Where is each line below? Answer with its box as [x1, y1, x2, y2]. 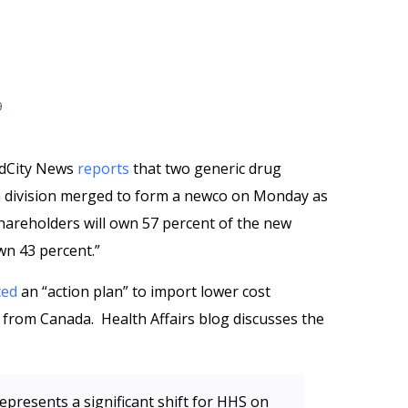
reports [77, 158, 129, 178]
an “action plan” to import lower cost [17, 281, 270, 301]
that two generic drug [129, 158, 281, 178]
